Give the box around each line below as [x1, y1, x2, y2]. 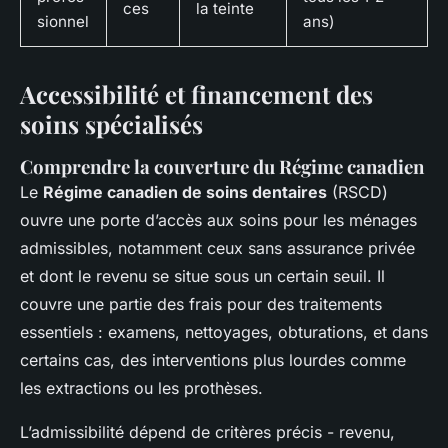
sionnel [37, 12, 89, 32]
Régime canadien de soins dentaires [43, 182, 327, 203]
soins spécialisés [20, 108, 203, 141]
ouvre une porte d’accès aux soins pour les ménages [20, 210, 417, 231]
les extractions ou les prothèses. [20, 378, 263, 399]
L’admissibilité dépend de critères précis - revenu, [20, 422, 395, 443]
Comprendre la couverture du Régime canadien [20, 154, 424, 180]
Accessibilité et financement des [20, 78, 373, 111]
